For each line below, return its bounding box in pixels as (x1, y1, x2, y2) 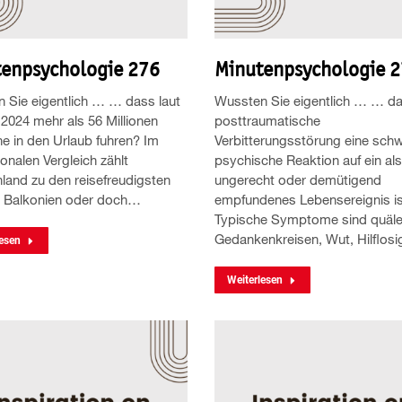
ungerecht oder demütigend (214, 171, 381, 188)
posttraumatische (214, 112, 320, 129)
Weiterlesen (227, 274, 283, 287)
